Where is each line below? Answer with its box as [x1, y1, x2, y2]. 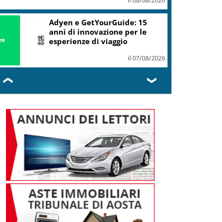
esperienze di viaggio [49, 36, 128, 46]
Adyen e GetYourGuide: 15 [49, 17, 148, 27]
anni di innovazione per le [49, 26, 147, 37]
